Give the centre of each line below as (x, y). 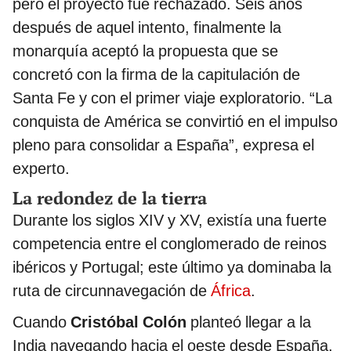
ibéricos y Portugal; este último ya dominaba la (172, 268)
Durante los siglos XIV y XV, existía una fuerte (170, 221)
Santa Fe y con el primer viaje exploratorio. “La (172, 98)
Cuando (40, 322)
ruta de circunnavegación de (112, 291)
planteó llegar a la (249, 322)
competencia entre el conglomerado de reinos (170, 244)
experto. (41, 169)
